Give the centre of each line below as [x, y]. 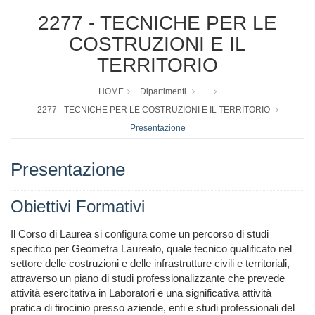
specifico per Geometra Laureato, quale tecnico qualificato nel [151, 249]
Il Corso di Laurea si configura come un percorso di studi [140, 234]
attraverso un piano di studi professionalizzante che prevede [148, 278]
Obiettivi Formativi [78, 207]
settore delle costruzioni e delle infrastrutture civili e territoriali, [150, 264]
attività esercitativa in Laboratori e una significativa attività [141, 293]
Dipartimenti [163, 92]
